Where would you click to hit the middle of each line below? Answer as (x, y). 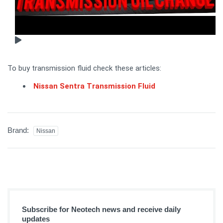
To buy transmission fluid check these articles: (84, 68)
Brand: (19, 130)
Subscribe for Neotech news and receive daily (101, 209)
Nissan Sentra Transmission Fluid (94, 86)
